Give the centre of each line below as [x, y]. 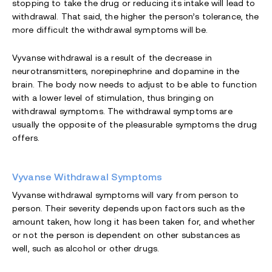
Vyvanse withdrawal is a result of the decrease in [112, 58]
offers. [26, 138]
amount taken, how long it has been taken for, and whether [134, 222]
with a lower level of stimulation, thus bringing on [113, 98]
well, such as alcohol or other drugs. [86, 249]
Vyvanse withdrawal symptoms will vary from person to [126, 195]
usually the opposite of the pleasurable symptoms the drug [134, 125]
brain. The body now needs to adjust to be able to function [135, 85]
